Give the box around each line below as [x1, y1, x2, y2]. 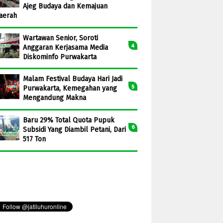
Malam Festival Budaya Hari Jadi [23, 75, 122, 84]
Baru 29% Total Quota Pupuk [23, 116, 114, 125]
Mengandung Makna [23, 94, 86, 103]
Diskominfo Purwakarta [23, 52, 97, 61]
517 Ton [23, 135, 46, 144]
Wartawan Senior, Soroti [23, 33, 98, 42]
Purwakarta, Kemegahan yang [23, 84, 117, 93]
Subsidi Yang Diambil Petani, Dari [23, 125, 126, 134]
